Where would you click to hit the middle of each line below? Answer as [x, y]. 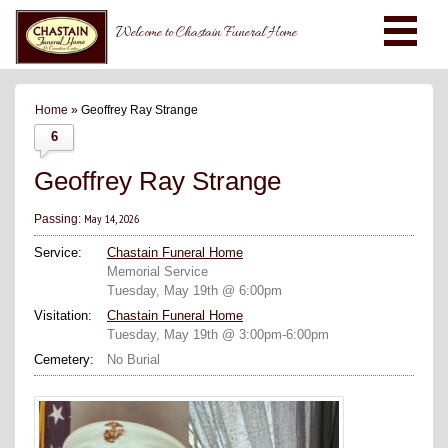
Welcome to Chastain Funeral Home [207, 33]
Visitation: [63, 315]
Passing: [59, 218]
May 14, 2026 [111, 218]
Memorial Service [157, 271]
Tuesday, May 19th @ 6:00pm [194, 290]
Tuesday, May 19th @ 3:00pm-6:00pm [218, 334]
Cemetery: [64, 359]
